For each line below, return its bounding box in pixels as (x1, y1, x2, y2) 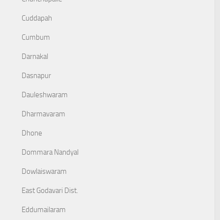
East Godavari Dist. (22, 186, 78, 195)
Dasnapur (22, 71, 51, 80)
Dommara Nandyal (22, 148, 79, 157)
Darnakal (22, 52, 48, 61)
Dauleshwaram (22, 90, 68, 99)
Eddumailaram (22, 205, 66, 214)
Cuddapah (22, 14, 52, 23)
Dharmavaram (22, 110, 65, 118)
